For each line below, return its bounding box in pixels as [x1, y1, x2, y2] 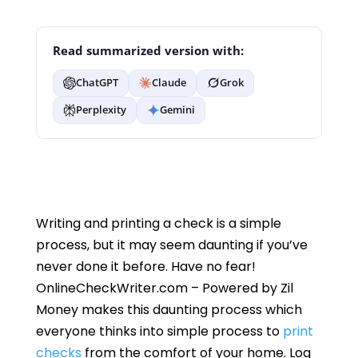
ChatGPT [75, 75, 118, 90]
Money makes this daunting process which [35, 300, 302, 319]
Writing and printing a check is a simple [35, 213, 281, 233]
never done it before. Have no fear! [35, 257, 256, 276]
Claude [151, 75, 186, 90]
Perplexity [75, 102, 126, 117]
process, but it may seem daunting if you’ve [35, 235, 308, 254]
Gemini [159, 102, 195, 117]
